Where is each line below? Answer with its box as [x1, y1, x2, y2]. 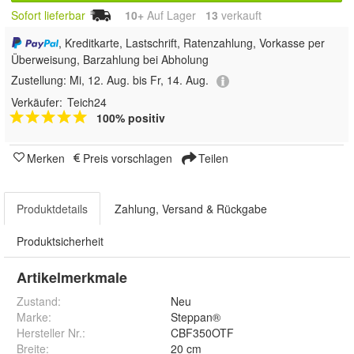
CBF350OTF [171, 324, 234, 341]
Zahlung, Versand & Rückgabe [115, 200, 267, 217]
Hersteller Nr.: [17, 324, 85, 341]
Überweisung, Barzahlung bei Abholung [11, 51, 209, 68]
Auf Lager [144, 7, 205, 24]
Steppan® [171, 308, 220, 325]
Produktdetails [17, 200, 88, 217]
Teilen [195, 149, 228, 166]
